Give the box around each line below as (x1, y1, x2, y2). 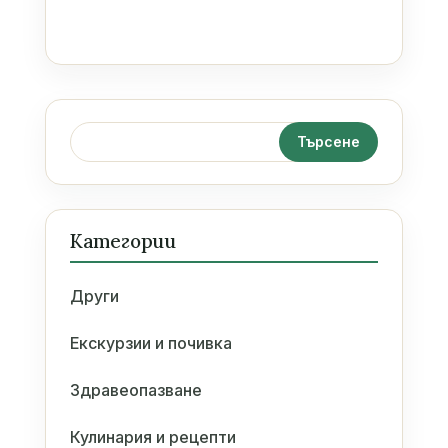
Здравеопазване (69, 379, 202, 400)
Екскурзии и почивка (69, 332, 232, 353)
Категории (69, 228, 177, 253)
